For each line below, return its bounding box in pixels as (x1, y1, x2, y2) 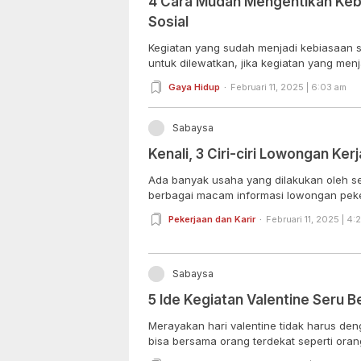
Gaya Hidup (168, 81, 220, 93)
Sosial (148, 13, 189, 30)
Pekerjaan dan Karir (168, 213, 255, 225)
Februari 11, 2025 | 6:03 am (230, 81, 346, 93)
